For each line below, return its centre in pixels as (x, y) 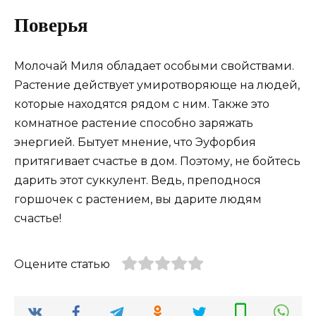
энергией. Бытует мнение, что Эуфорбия (135, 142)
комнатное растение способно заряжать (134, 123)
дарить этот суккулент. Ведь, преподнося (138, 180)
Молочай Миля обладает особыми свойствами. (154, 66)
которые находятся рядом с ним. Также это (142, 104)
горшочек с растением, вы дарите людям (138, 199)
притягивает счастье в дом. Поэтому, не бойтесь (157, 161)
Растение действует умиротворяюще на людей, (157, 85)
